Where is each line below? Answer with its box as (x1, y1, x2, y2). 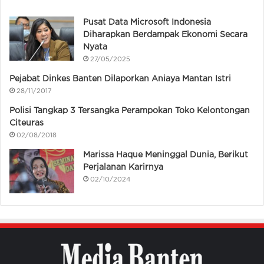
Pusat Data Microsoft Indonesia (83, 18, 211, 26)
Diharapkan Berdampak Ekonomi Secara (83, 31, 247, 38)
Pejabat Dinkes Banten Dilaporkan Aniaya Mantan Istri (9, 75, 231, 82)
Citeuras (9, 119, 44, 127)
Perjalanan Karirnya (83, 163, 163, 171)
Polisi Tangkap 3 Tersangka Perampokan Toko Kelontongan (9, 107, 250, 114)
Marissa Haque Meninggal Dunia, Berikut (83, 151, 248, 159)
